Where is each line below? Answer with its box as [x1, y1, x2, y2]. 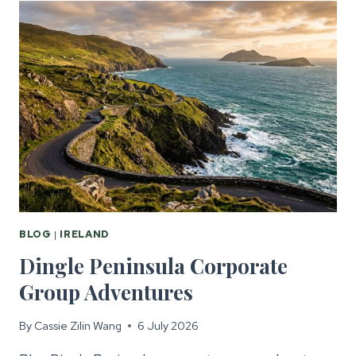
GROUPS [93, 38, 149, 54]
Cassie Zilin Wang [34, 318, 122, 334]
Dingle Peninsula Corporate [19, 251, 288, 280]
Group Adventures [19, 277, 193, 306]
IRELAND [60, 227, 110, 242]
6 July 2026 [137, 318, 199, 334]
